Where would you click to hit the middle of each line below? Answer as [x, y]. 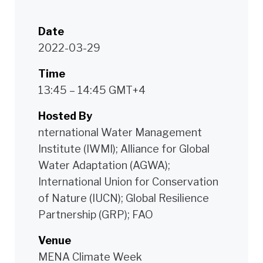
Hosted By [65, 116]
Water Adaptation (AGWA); [104, 165]
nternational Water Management [120, 132]
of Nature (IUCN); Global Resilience [124, 198]
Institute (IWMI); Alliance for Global [124, 149]
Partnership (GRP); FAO [96, 214]
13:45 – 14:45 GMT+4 [92, 90]
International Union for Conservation [128, 181]
